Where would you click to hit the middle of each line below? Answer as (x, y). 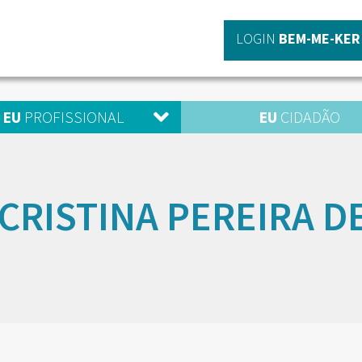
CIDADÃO (308, 117)
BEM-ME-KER (320, 38)
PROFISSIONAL (72, 117)
